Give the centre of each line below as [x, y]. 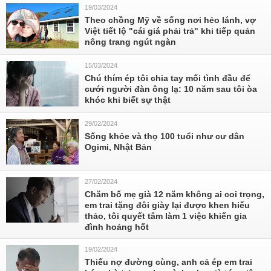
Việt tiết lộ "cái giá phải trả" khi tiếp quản [170, 31]
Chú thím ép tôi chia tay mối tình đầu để [168, 78]
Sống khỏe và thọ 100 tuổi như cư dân [165, 136]
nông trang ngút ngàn [130, 42]
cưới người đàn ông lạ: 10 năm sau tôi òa [171, 89]
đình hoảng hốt [117, 227]
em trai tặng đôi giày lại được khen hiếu [167, 205]
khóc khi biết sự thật [128, 100]
